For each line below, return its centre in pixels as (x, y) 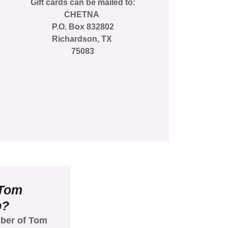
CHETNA (83, 14)
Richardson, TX (83, 39)
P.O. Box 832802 (83, 26)
